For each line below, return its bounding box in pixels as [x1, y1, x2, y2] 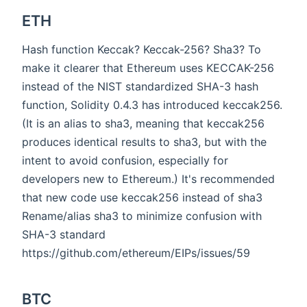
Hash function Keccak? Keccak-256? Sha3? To [22, 42, 261, 56]
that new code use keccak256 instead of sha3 [22, 190, 262, 204]
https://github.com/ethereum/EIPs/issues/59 [22, 245, 250, 260]
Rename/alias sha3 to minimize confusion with [22, 208, 262, 223]
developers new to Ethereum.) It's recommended [22, 171, 275, 186]
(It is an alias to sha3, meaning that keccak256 [22, 116, 265, 130]
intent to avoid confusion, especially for [22, 153, 228, 167]
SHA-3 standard [22, 227, 106, 241]
